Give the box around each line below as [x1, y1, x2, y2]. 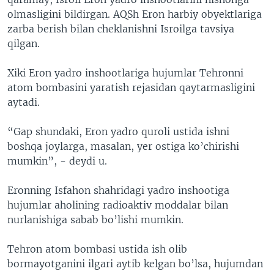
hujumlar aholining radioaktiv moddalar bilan [7, 199, 228, 211]
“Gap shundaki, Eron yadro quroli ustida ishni [7, 125, 229, 138]
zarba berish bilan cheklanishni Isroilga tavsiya [7, 23, 234, 35]
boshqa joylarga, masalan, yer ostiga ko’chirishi [7, 140, 239, 152]
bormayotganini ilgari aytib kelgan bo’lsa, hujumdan [7, 257, 263, 270]
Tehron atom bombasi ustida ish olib [7, 243, 187, 255]
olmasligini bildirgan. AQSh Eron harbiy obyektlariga [7, 8, 262, 20]
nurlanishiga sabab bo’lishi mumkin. [7, 213, 183, 226]
